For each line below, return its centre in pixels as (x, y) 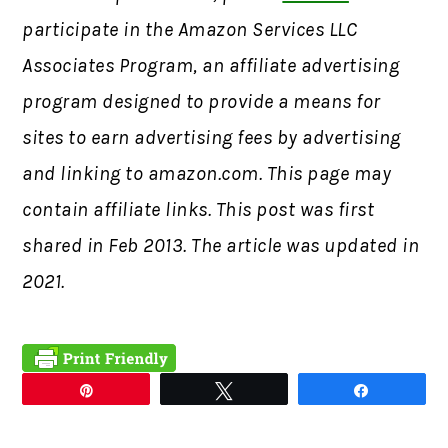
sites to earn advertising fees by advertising (211, 137)
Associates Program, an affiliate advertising (211, 65)
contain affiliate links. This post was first (198, 209)
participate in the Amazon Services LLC (190, 29)
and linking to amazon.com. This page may (207, 173)
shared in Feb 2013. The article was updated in (221, 245)
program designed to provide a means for (201, 101)
